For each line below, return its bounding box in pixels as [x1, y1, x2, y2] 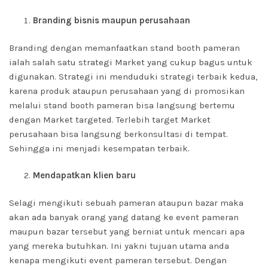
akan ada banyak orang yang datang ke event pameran [9, 212, 239, 223]
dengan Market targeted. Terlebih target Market [9, 114, 211, 125]
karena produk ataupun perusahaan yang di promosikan [9, 86, 245, 96]
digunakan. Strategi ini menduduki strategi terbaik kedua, [9, 71, 257, 82]
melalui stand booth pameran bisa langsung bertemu [9, 100, 235, 111]
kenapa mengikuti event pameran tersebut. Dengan [9, 255, 227, 266]
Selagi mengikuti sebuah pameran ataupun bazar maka [9, 197, 243, 208]
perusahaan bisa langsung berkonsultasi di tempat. [9, 129, 228, 139]
